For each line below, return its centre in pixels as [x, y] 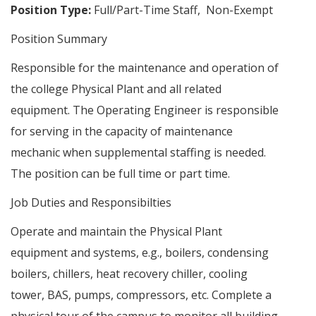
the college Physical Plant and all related [116, 89]
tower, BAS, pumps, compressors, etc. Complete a [141, 295]
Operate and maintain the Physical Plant [116, 232]
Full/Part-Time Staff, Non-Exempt [182, 10]
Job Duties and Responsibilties [91, 203]
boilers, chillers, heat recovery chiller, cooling [129, 274]
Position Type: [51, 10]
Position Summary [59, 38]
